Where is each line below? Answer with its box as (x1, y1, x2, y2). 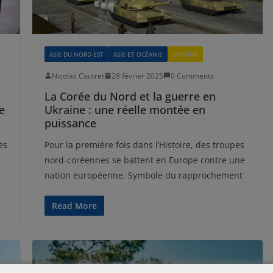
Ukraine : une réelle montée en (44, 102, 205, 117)
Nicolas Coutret (51, 70, 104, 81)
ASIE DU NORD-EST (49, 49, 104, 58)
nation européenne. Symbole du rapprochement (44, 169, 243, 181)
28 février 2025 (111, 70, 163, 81)
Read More (51, 199, 97, 211)
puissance (44, 115, 96, 130)
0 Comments (170, 70, 214, 81)
